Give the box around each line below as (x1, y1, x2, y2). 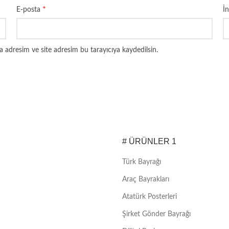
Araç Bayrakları (122, 176, 169, 184)
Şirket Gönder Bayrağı (122, 211, 191, 218)
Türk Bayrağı (122, 158, 161, 166)
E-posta (16, 6, 42, 13)
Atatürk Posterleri (122, 193, 177, 201)
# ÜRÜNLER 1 (122, 137, 176, 146)
